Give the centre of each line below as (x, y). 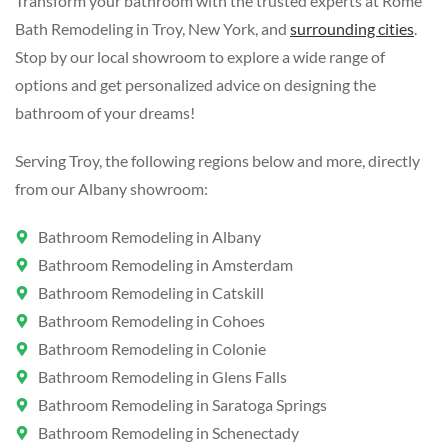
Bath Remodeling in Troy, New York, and (152, 29)
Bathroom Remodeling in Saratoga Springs (182, 405)
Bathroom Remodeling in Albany (149, 237)
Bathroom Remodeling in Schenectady (168, 433)
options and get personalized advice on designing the (195, 85)
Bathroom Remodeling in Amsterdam (165, 265)
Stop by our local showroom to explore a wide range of (200, 57)
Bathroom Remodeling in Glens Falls (162, 377)
